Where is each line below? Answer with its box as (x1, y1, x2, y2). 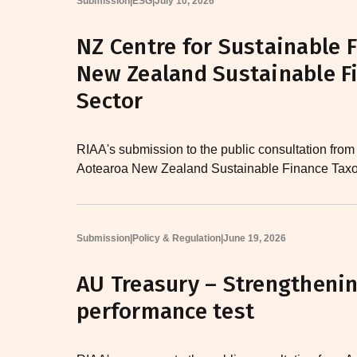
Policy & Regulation (132, 233, 221, 245)
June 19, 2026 (223, 233, 286, 245)
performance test (76, 298, 254, 325)
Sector (76, 87, 143, 114)
